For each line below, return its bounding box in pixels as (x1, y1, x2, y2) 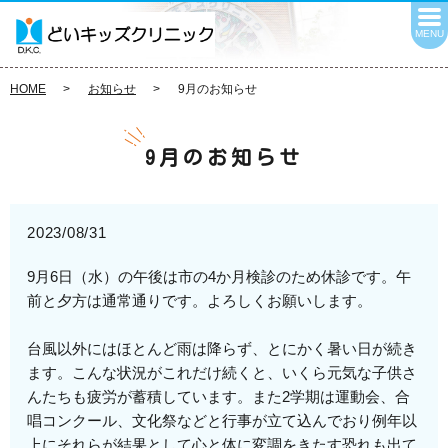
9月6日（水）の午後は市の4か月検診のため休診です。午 (27, 268, 412, 286)
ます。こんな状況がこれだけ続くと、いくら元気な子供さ (27, 364, 418, 382)
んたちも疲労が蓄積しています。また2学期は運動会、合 (27, 388, 411, 406)
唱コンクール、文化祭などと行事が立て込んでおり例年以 (27, 412, 418, 430)
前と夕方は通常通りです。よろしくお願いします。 (27, 292, 373, 310)
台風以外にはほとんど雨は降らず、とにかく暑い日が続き (27, 340, 418, 358)
